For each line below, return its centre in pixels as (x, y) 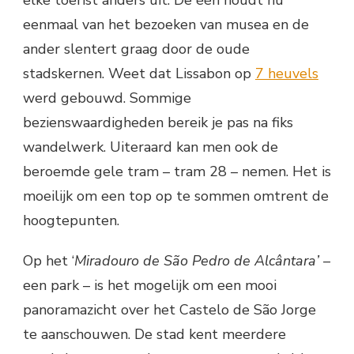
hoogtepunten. (71, 220)
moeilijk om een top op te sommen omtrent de (176, 196)
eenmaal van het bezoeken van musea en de (166, 24)
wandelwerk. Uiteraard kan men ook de (151, 147)
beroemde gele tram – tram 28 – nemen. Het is (177, 171)
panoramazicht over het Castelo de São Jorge (169, 310)
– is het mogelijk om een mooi (180, 285)
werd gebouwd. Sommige (107, 98)
